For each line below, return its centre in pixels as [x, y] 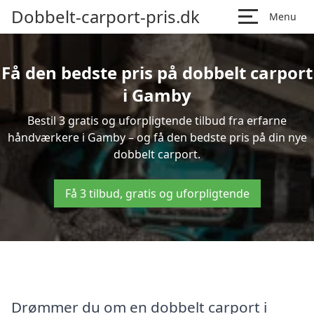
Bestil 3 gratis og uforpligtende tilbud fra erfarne [157, 121]
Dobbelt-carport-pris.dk [105, 16]
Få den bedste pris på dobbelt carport [157, 73]
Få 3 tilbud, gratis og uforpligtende [157, 193]
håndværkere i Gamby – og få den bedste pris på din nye [157, 137]
